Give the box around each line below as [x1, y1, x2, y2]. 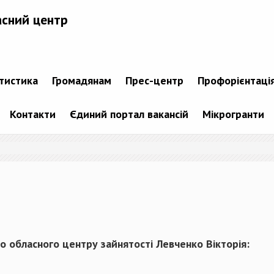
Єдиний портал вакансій [70, 106, 188, 121]
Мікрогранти [202, 106, 264, 121]
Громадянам [52, 73, 111, 87]
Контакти [10, 106, 56, 121]
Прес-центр [125, 73, 183, 87]
